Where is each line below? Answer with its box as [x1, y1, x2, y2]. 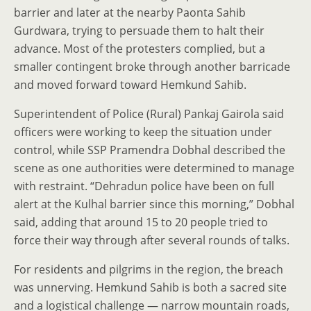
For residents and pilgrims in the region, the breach [14, 262, 283, 277]
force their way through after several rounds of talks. [14, 233, 289, 248]
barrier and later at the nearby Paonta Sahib [14, 5, 246, 20]
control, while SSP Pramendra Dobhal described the [14, 142, 285, 158]
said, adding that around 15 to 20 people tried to [14, 215, 268, 230]
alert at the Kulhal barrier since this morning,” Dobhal [14, 196, 294, 212]
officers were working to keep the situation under [14, 124, 272, 140]
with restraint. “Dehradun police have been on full [14, 178, 274, 194]
